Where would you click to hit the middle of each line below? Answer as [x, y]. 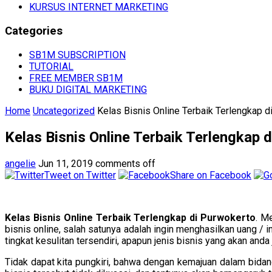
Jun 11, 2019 [66, 163]
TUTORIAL [51, 66]
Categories [34, 31]
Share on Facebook [211, 175]
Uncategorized [64, 110]
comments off [125, 163]
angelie [20, 163]
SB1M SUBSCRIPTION [77, 55]
